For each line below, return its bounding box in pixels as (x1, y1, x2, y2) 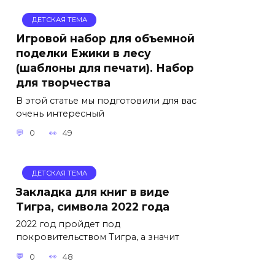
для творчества (16, 76, 110, 89)
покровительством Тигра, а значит (16, 231, 179, 243)
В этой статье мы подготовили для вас (16, 95, 196, 106)
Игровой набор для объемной (16, 31, 195, 45)
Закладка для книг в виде (16, 185, 169, 198)
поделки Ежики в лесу (16, 46, 151, 60)
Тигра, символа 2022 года (16, 199, 169, 213)
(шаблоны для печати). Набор (16, 61, 194, 74)
